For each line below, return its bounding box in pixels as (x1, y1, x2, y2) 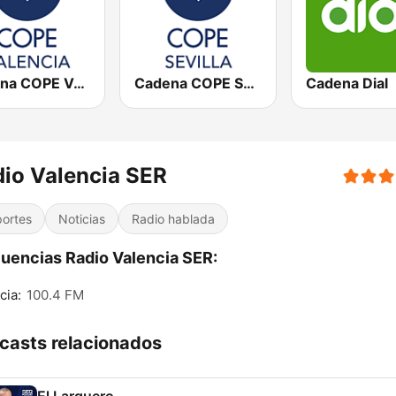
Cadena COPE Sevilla (243, 74, 255, 93)
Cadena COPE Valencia (73, 74, 85, 93)
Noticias (58, 211, 105, 227)
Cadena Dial (305, 74, 388, 93)
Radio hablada (132, 211, 215, 227)
